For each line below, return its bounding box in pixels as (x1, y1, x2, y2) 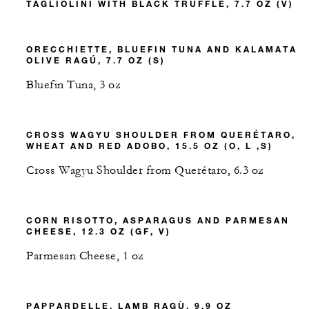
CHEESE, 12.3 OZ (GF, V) (26, 226, 171, 237)
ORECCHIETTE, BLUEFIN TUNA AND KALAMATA (26, 43, 297, 55)
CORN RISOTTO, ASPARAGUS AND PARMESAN (26, 215, 290, 226)
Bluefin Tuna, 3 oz (26, 78, 121, 92)
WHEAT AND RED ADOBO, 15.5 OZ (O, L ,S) (26, 140, 273, 152)
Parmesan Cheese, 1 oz (26, 249, 144, 263)
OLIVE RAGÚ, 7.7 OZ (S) (26, 54, 166, 66)
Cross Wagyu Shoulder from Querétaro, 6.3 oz (26, 163, 264, 178)
